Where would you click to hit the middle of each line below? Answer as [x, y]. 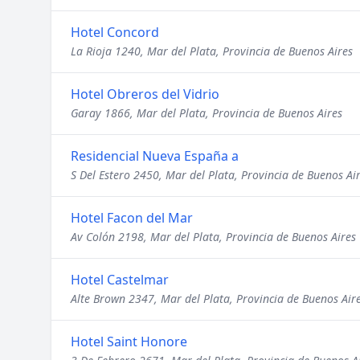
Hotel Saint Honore [129, 342]
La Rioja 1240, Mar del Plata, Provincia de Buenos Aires [212, 51]
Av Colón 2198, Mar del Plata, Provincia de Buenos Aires [213, 237]
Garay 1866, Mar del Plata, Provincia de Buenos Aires [207, 113]
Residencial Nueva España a [155, 156]
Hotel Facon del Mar [132, 218]
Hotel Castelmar [120, 280]
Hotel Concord [115, 32]
